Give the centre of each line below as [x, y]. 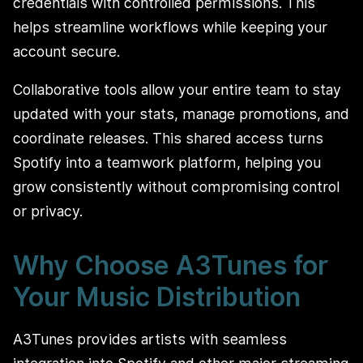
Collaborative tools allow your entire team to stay [177, 90]
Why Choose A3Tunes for [171, 266]
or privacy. [48, 211]
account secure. [66, 51]
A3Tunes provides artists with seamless [150, 339]
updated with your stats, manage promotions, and [181, 114]
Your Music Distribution [157, 297]
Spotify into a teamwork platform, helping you [167, 163]
